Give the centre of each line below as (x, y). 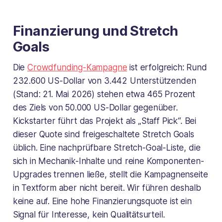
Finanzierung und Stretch (95, 31)
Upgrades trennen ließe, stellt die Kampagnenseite (110, 175)
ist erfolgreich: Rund (167, 68)
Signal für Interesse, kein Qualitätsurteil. (89, 215)
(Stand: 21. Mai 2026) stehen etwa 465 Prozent (104, 94)
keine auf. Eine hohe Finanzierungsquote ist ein (102, 201)
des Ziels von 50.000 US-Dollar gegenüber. (95, 108)
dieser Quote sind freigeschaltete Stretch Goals (103, 135)
